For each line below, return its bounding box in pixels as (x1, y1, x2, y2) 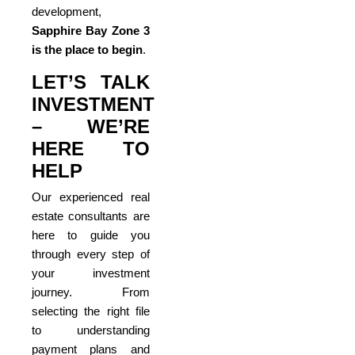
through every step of (32, 247, 150, 261)
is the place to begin (32, 43, 143, 57)
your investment (32, 266, 150, 281)
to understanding (32, 323, 150, 338)
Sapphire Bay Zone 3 (32, 24, 150, 38)
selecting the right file (32, 304, 150, 319)
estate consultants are (32, 209, 150, 223)
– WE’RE (32, 116, 150, 138)
